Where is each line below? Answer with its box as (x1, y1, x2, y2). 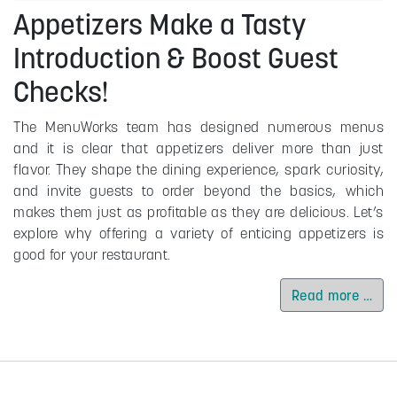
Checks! (13, 74, 108, 111)
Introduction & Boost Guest (13, 40, 339, 77)
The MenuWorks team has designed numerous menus (13, 118, 384, 136)
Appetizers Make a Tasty (13, 6, 306, 43)
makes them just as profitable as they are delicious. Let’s (13, 203, 384, 222)
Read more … (291, 286, 372, 305)
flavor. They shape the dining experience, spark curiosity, (13, 160, 384, 179)
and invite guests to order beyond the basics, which (13, 182, 384, 200)
